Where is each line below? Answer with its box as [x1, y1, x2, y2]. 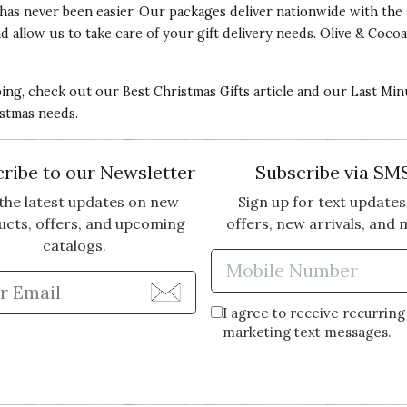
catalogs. [42, 235, 106, 254]
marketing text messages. [223, 323, 392, 341]
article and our [250, 83, 351, 100]
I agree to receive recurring [223, 303, 405, 322]
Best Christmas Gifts [123, 83, 250, 100]
